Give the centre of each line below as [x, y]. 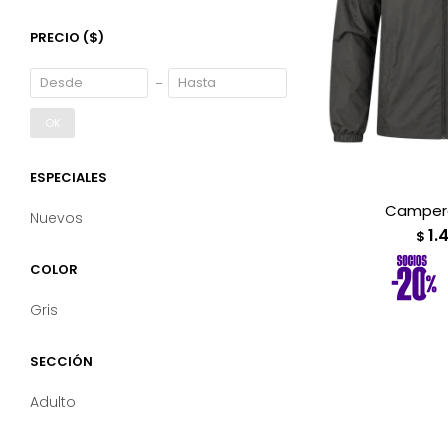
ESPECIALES [68, 177]
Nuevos [56, 218]
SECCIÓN [61, 361]
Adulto [53, 402]
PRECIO [56, 37]
